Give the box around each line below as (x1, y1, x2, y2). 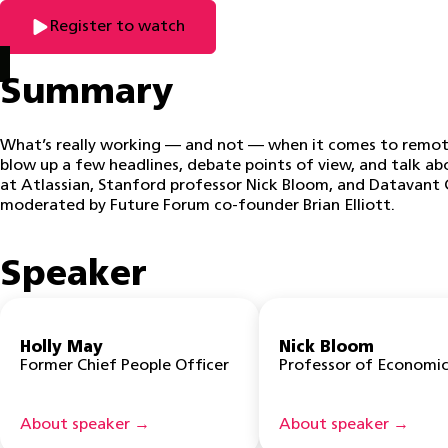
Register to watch (50, 19, 186, 35)
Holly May (20, 340, 103, 356)
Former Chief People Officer (20, 358, 229, 374)
